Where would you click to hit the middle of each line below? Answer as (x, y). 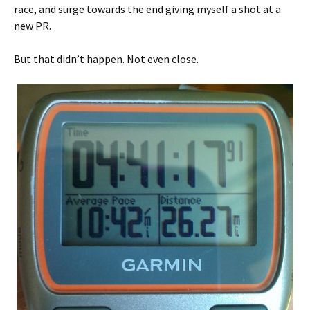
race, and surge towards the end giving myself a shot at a (147, 9)
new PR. (33, 26)
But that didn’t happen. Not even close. (106, 59)
